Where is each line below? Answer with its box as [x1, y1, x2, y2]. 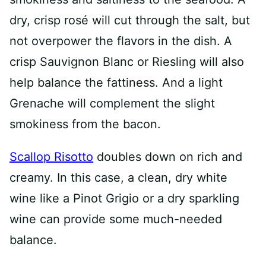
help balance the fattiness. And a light [9, 75, 223, 90]
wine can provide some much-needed [9, 212, 222, 226]
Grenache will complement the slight [9, 96, 215, 110]
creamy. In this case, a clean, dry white [9, 170, 227, 185]
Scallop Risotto [9, 150, 93, 164]
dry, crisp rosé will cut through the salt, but [9, 13, 250, 27]
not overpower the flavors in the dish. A [9, 34, 232, 48]
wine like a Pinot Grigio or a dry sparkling [9, 191, 239, 205]
